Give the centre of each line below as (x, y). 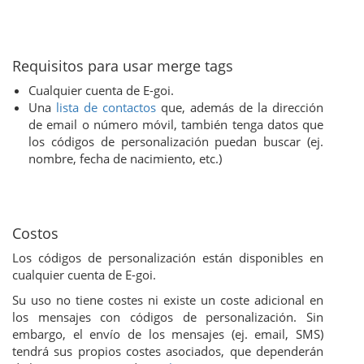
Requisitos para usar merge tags (123, 65)
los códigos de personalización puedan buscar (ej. (176, 141)
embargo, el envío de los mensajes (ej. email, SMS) (168, 334)
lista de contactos (106, 107)
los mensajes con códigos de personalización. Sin (168, 316)
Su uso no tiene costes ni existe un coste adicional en (168, 299)
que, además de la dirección (240, 107)
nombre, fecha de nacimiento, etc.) (125, 158)
